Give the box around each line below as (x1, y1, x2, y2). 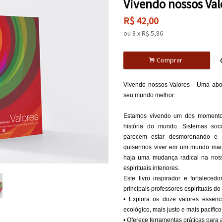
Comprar (155, 55, 185, 64)
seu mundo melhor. (123, 92, 175, 99)
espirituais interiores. (123, 165, 179, 171)
